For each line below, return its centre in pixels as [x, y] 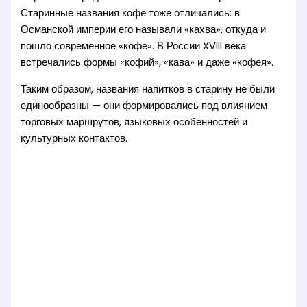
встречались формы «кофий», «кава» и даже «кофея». [147, 63]
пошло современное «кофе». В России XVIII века [134, 46]
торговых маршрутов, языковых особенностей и [134, 122]
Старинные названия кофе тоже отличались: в [131, 13]
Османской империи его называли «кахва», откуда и [144, 30]
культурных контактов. [74, 138]
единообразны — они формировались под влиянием [144, 105]
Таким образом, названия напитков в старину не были [148, 89]
